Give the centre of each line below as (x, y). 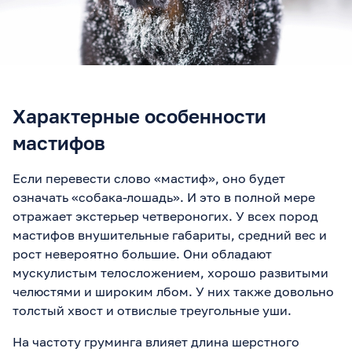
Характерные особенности (139, 115)
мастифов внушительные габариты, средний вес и (170, 235)
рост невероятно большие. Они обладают (142, 253)
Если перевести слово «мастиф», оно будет (149, 178)
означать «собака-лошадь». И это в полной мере (164, 197)
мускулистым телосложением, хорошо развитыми (170, 272)
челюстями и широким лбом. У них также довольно (173, 291)
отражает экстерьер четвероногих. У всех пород (165, 216)
